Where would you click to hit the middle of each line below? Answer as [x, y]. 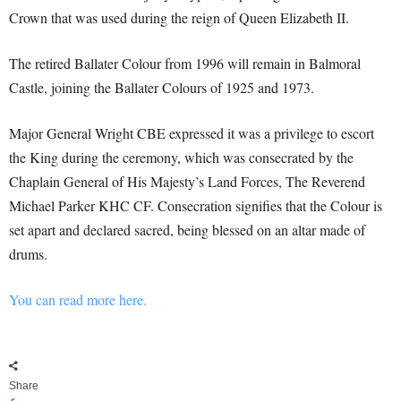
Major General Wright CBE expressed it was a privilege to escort [192, 133]
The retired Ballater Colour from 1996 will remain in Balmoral [185, 64]
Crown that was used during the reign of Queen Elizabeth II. [179, 18]
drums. [28, 254]
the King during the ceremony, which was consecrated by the [181, 158]
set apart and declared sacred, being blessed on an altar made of [187, 230]
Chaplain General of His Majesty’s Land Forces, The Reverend [187, 182]
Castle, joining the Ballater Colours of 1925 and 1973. [162, 88]
